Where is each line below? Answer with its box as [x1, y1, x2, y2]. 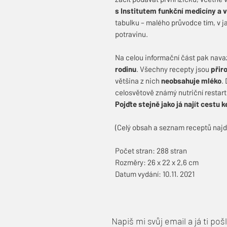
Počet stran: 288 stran [115, 145, 187, 155]
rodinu [115, 64, 136, 73]
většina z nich [115, 75, 161, 85]
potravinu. [115, 29, 148, 39]
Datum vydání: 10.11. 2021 [115, 169, 195, 178]
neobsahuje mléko [161, 75, 221, 85]
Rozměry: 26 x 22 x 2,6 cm [115, 157, 199, 167]
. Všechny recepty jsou [136, 64, 211, 73]
